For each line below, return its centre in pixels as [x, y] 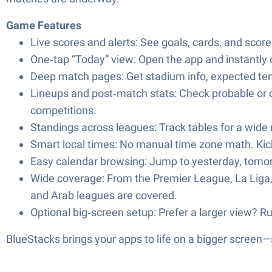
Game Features [44, 25]
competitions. [63, 110]
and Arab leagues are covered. [104, 195]
